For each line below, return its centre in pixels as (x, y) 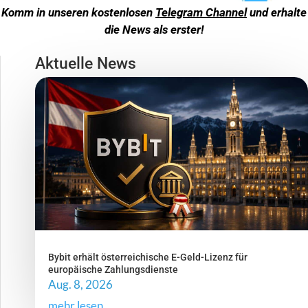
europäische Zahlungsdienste (113, 270)
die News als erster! (154, 29)
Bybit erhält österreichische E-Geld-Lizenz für (148, 257)
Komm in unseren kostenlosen (78, 12)
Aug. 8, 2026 (80, 285)
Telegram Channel (201, 12)
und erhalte (277, 12)
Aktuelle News (86, 63)
